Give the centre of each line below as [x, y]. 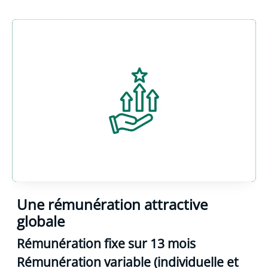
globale [41, 221]
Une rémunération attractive [112, 204]
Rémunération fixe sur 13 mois [106, 243]
